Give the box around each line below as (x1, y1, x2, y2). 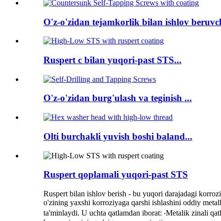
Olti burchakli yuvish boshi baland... (43, 131, 192, 142)
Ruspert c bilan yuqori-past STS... (43, 55, 182, 66)
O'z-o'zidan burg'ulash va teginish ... (43, 93, 192, 104)
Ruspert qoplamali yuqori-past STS (43, 169, 188, 180)
